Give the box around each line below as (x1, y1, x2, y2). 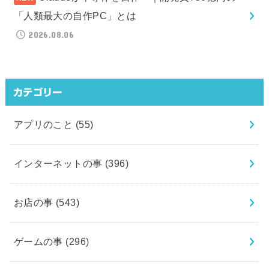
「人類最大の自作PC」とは (13, 10, 137, 22)
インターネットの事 (13, 158, 105, 169)
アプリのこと (13, 119, 76, 130)
